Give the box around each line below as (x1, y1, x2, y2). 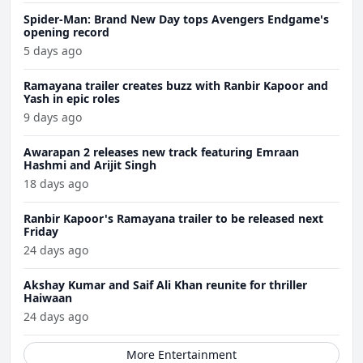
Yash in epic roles (23, 90, 120, 106)
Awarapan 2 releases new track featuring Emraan (23, 143, 299, 160)
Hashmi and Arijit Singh (23, 156, 156, 173)
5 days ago (23, 42, 82, 58)
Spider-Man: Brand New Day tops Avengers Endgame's (23, 11, 329, 27)
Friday (23, 223, 58, 239)
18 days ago (23, 175, 88, 191)
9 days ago (23, 109, 82, 125)
